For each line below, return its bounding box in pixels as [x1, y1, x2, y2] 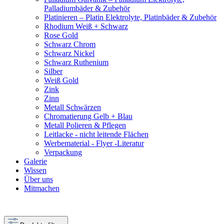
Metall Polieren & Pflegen [44, 120, 126, 129]
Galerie [24, 156, 47, 165]
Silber [44, 66, 62, 75]
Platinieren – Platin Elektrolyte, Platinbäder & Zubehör [44, 12, 216, 21]
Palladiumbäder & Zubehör [44, 3, 130, 12]
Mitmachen [24, 183, 59, 192]
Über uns [24, 174, 53, 183]
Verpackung [44, 147, 82, 156]
